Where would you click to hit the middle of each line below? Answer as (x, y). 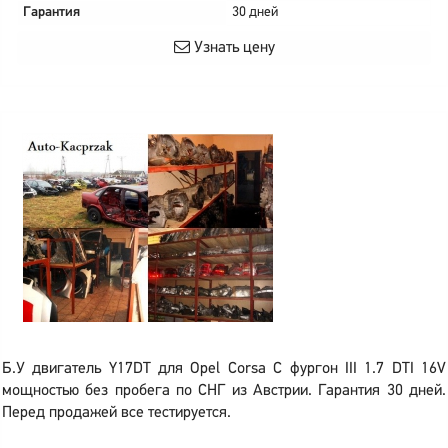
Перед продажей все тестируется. (116, 413)
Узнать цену (232, 48)
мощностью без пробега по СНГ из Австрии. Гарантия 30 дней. (224, 391)
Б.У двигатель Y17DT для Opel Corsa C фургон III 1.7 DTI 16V (224, 369)
